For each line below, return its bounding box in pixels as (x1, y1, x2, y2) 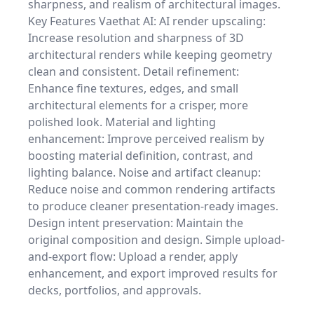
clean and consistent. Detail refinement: (28, 64, 239, 79)
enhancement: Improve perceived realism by (28, 131, 264, 146)
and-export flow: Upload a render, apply (28, 249, 238, 264)
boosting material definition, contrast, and (28, 148, 253, 163)
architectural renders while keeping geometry (28, 47, 272, 62)
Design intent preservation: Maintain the (28, 215, 243, 231)
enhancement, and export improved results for (28, 266, 278, 281)
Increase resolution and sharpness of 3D (28, 30, 244, 46)
